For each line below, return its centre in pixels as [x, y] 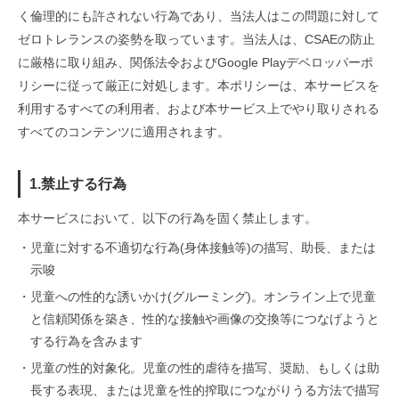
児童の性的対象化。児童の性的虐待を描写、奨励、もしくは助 [205, 368]
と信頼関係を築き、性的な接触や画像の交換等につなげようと [205, 319]
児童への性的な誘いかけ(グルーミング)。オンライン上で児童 [203, 297]
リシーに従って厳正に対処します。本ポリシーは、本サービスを [199, 85]
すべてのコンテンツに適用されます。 [124, 132]
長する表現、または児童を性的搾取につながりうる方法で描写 [205, 390]
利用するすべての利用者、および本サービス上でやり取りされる [199, 109]
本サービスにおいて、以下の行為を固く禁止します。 [167, 218]
